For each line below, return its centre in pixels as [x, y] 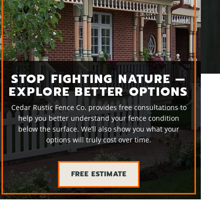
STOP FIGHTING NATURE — [99, 79]
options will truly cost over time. [99, 140]
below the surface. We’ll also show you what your [99, 129]
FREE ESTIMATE [99, 174]
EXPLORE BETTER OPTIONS [99, 92]
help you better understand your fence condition [99, 118]
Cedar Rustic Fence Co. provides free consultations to [99, 107]
